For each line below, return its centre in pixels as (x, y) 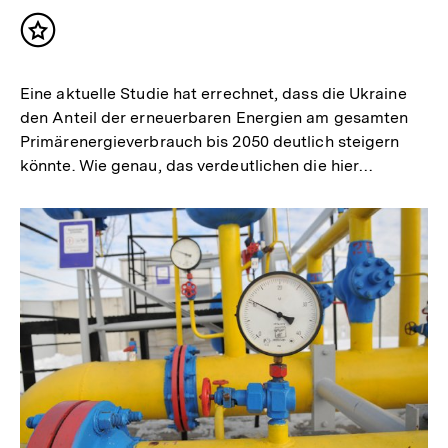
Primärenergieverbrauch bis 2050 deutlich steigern (210, 142)
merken (69, 59)
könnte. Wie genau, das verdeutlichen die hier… (197, 166)
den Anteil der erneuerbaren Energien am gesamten (214, 118)
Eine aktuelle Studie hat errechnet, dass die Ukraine (213, 94)
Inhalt (62, 39)
